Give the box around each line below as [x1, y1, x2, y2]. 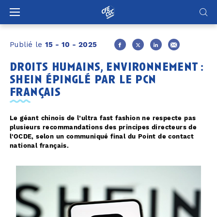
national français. [10, 142, 69, 150]
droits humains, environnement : [10, 59, 204, 74]
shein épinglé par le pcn [10, 71, 156, 86]
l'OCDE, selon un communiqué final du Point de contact [10, 133, 194, 140]
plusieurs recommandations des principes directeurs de [10, 124, 197, 131]
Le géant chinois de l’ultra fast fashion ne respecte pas [10, 114, 196, 122]
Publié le [10, 40, 45, 49]
